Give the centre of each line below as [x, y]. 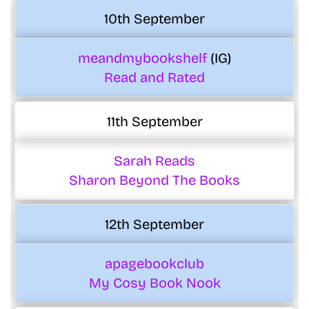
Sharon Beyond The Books [154, 180]
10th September [154, 19]
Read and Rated [154, 78]
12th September [154, 225]
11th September [154, 122]
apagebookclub [154, 264]
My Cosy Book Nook [154, 283]
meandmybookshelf [144, 58]
